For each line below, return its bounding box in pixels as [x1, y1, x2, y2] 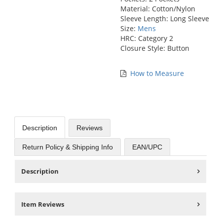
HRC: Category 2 [120, 33, 173, 43]
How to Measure [130, 68, 184, 78]
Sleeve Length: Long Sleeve [120, 13, 209, 23]
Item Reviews [21, 199, 64, 209]
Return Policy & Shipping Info [22, 143, 113, 151]
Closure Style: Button [120, 43, 189, 53]
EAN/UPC [132, 143, 162, 151]
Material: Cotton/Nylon [120, 3, 195, 13]
